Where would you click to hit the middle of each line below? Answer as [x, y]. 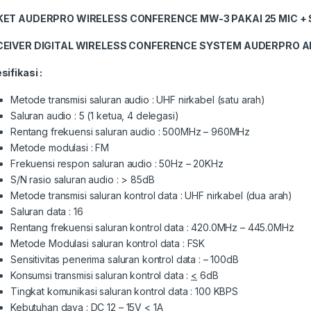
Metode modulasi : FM [60, 147]
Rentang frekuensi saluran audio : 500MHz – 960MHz [131, 131]
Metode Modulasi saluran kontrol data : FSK [108, 243]
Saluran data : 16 [47, 211]
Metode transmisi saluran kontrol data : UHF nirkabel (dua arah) [152, 195]
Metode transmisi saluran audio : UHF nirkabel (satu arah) [138, 99]
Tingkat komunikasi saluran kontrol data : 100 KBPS [124, 291]
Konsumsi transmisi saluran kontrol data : [101, 275]
